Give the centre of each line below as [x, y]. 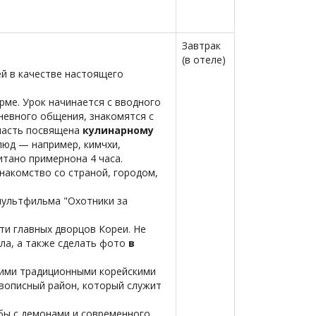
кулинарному [118, 130]
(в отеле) [204, 60]
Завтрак [201, 45]
